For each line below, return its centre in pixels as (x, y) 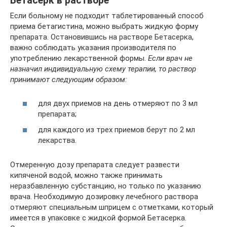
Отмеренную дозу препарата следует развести (95, 165)
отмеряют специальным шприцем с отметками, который (112, 207)
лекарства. (57, 140)
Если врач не (170, 58)
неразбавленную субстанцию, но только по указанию (106, 186)
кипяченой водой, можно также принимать (86, 175)
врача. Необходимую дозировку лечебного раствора (104, 197)
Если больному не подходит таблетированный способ (107, 16)
